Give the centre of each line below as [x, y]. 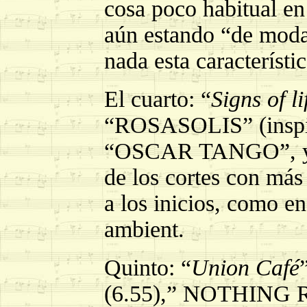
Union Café [245, 268]
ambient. [144, 229]
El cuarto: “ [158, 99]
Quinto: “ [148, 268]
